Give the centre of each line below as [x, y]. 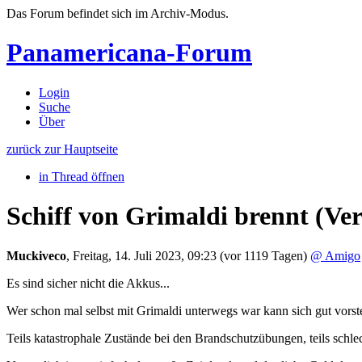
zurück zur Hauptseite [62, 149]
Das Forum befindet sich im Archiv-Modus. [118, 13]
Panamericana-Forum [129, 53]
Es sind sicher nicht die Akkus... [88, 283]
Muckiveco [36, 255]
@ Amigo [335, 255]
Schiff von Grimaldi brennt [161, 216]
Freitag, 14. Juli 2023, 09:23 [146, 255]
